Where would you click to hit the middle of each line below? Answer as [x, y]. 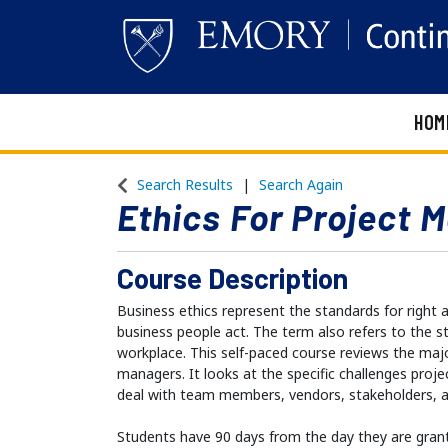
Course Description [232, 278]
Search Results [185, 185]
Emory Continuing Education [270, 136]
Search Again [301, 185]
